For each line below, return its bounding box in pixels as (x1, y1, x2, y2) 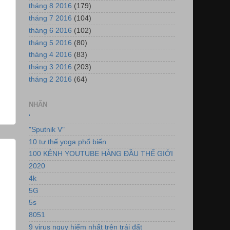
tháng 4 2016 (29, 51, 72, 59)
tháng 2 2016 (29, 75, 72, 83)
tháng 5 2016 (29, 39, 72, 47)
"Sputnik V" (29, 125, 65, 133)
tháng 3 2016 (29, 63, 72, 71)
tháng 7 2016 (29, 14, 72, 23)
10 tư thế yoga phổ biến (29, 138, 106, 146)
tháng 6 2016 (29, 26, 72, 34)
